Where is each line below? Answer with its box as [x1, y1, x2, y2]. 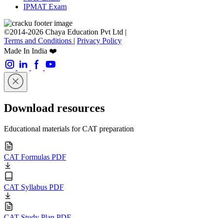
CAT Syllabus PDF [4, 183, 64, 192]
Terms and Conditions [4, 36, 73, 45]
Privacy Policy [77, 36, 122, 45]
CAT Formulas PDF [4, 153, 66, 162]
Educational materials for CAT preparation [4, 125, 134, 133]
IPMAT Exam [23, 2, 67, 11]
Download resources [4, 102, 105, 115]
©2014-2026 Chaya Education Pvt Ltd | [4, 28, 127, 36]
